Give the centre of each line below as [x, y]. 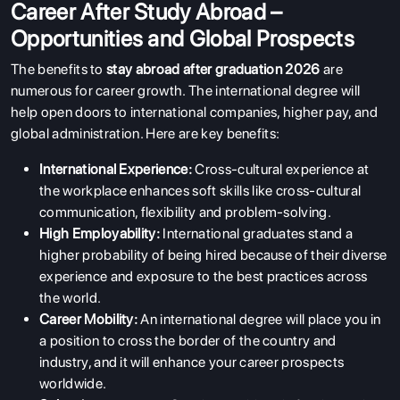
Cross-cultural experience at [282, 169]
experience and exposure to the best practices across [204, 276]
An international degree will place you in [261, 319]
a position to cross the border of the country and [188, 340]
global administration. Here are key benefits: [146, 133]
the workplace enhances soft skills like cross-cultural [200, 190]
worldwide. [73, 383]
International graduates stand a [258, 233]
